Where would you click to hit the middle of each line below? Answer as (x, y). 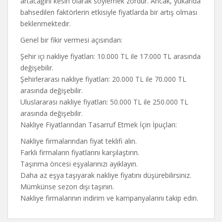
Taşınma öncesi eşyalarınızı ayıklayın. (79, 164)
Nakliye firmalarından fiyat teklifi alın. (79, 141)
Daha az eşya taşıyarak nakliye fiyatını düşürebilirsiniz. (106, 175)
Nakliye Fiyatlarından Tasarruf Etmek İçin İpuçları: (99, 125)
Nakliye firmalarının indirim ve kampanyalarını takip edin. (109, 198)
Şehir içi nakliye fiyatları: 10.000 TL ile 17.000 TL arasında (111, 56)
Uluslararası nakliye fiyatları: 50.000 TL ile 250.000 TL (104, 102)
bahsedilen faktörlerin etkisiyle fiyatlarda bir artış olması (109, 12)
